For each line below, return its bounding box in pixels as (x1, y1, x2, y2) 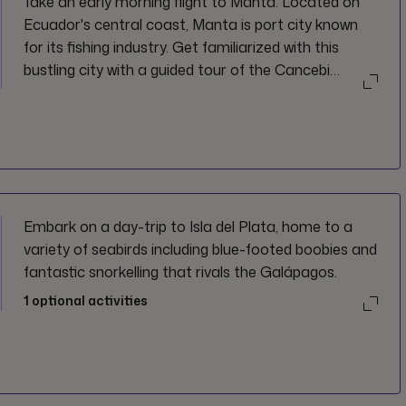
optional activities (29, 291, 149, 309)
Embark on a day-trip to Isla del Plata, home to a (24, 216, 353, 237)
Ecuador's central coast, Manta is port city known (24, 14, 359, 34)
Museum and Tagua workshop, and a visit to (24, 82, 317, 102)
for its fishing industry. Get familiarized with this (24, 36, 340, 57)
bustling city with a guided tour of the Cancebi (24, 59, 331, 80)
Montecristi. (24, 104, 103, 125)
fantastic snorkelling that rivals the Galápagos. (24, 261, 338, 282)
